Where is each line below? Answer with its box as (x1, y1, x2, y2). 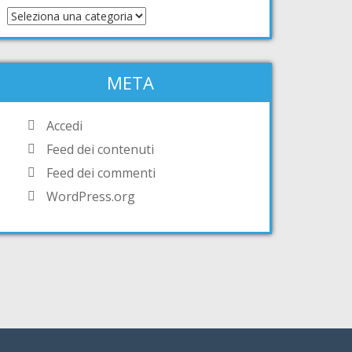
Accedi (46, 116, 82, 134)
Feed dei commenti (46, 163, 156, 181)
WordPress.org (46, 187, 135, 205)
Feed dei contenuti (46, 140, 154, 158)
